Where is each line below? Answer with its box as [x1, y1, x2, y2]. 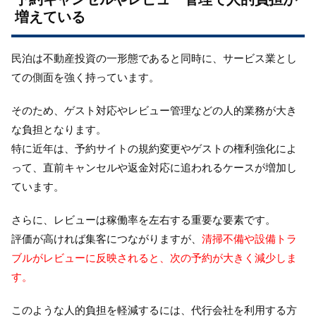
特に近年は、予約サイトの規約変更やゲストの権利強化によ [11, 141, 297, 155]
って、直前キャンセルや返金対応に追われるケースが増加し [11, 160, 297, 174]
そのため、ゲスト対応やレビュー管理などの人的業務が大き [11, 103, 297, 117]
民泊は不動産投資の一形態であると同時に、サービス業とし [11, 51, 297, 65]
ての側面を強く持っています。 [11, 70, 159, 84]
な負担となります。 [11, 122, 107, 136]
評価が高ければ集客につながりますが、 [11, 231, 202, 245]
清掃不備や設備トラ [202, 231, 297, 245]
